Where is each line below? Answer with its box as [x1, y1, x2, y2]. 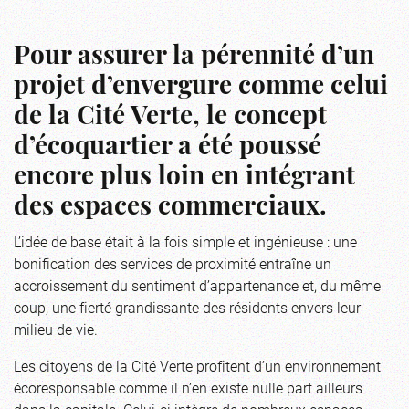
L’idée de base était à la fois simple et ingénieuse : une [14, 232, 357, 252]
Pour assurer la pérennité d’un [14, 45, 374, 71]
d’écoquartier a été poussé [14, 135, 321, 162]
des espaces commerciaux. [14, 195, 333, 222]
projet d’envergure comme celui [14, 75, 388, 101]
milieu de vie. [14, 320, 98, 340]
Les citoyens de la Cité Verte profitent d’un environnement [14, 356, 381, 376]
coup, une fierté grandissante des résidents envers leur [14, 298, 361, 318]
